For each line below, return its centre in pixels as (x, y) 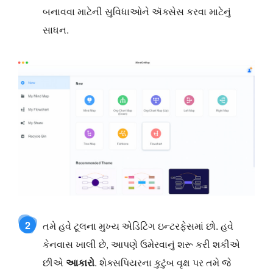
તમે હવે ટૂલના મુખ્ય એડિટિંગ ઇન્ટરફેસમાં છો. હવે (138, 226)
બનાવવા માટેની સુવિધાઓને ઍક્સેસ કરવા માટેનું (137, 11)
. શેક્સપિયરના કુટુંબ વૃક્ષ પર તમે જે (163, 263)
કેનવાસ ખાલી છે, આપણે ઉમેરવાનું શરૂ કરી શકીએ (141, 244)
